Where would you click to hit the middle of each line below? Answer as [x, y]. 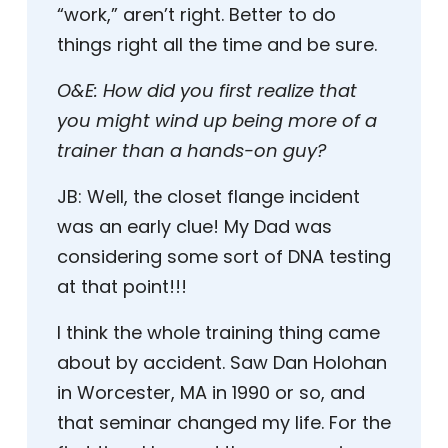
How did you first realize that [230, 91]
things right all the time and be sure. [217, 45]
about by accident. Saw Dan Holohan [222, 363]
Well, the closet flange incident [221, 197]
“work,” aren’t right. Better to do [196, 15]
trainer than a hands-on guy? [191, 151]
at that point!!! [122, 287]
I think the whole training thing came [218, 333]
